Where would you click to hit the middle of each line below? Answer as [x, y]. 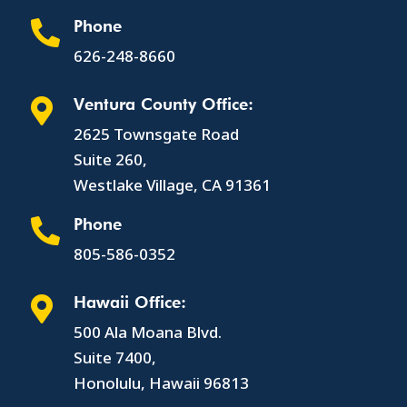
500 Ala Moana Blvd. [147, 333]
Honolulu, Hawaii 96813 [161, 383]
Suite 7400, [114, 358]
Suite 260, [110, 160]
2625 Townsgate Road [156, 134]
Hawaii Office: [129, 303]
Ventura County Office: [163, 104]
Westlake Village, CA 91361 [172, 185]
